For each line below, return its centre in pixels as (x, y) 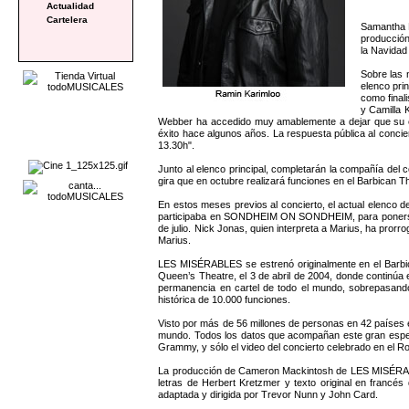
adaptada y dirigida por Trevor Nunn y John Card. (268, 394)
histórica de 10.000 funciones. (225, 299)
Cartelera (67, 19)
